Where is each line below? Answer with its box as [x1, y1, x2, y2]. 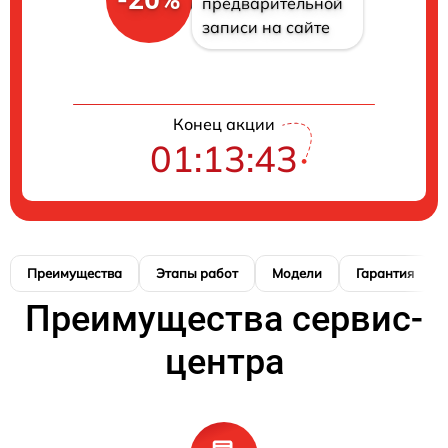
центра [164, 340, 284, 383]
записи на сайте [201, 16, 330, 37]
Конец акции [173, 113, 275, 134]
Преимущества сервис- [25, 297, 423, 340]
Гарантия [356, 264, 414, 281]
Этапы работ [156, 264, 238, 281]
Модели [272, 264, 322, 281]
